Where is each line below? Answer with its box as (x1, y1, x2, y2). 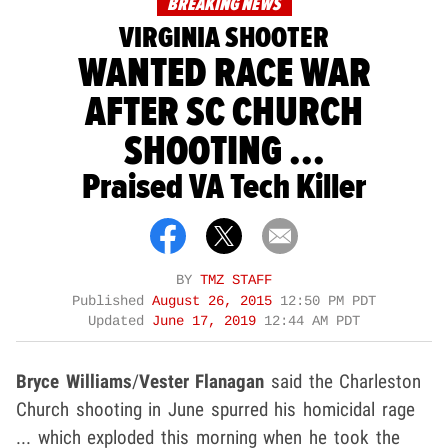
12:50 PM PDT (280, 293, 376, 309)
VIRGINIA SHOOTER (119, 19, 329, 57)
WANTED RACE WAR (77, 46, 371, 100)
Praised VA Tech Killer (82, 164, 366, 210)
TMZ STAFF (200, 272, 272, 288)
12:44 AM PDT (264, 313, 360, 329)
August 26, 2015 (152, 293, 280, 309)
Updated (88, 313, 152, 329)
